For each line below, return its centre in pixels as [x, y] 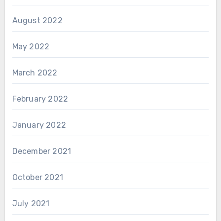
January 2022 [39, 125]
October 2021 [37, 178]
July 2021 [31, 204]
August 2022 [37, 21]
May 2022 [31, 47]
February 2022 [40, 99]
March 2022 [35, 73]
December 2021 [42, 151]
